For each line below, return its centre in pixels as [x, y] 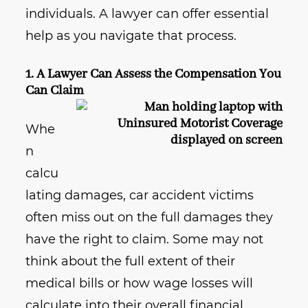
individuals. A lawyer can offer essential [147, 14]
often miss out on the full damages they [150, 218]
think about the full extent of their [131, 262]
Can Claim [55, 91]
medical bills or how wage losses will [140, 284]
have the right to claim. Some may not [145, 240]
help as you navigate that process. [131, 36]
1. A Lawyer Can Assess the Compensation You [154, 75]
